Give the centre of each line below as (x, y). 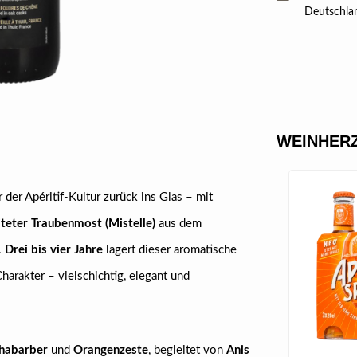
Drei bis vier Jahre (54, 250)
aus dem (178, 224)
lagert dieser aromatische (170, 250)
